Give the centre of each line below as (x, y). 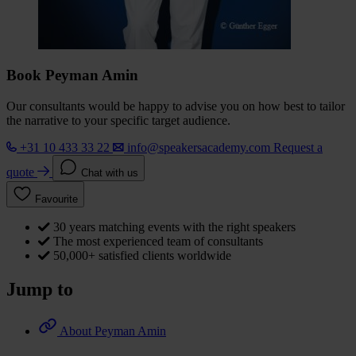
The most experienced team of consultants (158, 242)
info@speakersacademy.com (199, 148)
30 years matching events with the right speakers (174, 227)
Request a (298, 148)
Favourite (56, 199)
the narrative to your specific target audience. (118, 121)
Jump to (40, 290)
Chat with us (110, 173)
